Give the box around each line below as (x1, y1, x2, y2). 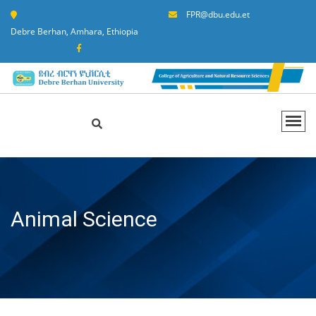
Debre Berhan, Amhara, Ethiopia (11, 25, 138, 37)
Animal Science (11, 207, 157, 232)
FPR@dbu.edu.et (186, 8, 250, 20)
